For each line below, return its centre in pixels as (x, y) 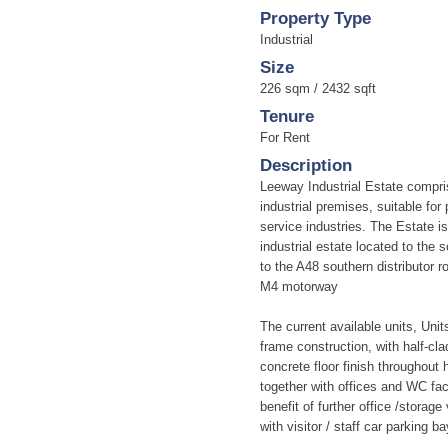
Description (306, 165)
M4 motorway (299, 287)
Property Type (315, 18)
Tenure (287, 116)
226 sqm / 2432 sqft (318, 89)
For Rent (285, 138)
